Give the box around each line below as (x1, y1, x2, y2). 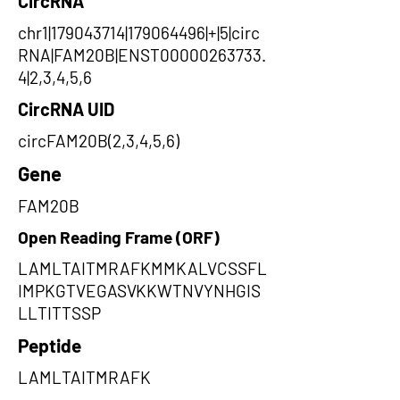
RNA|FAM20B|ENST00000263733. (18, 45, 266, 65)
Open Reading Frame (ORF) (18, 227, 220, 247)
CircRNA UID (18, 98, 114, 120)
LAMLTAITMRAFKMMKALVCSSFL (18, 258, 267, 279)
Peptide (18, 334, 81, 356)
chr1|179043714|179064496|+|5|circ (18, 22, 260, 43)
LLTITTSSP (18, 303, 101, 323)
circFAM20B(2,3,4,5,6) (18, 130, 179, 151)
